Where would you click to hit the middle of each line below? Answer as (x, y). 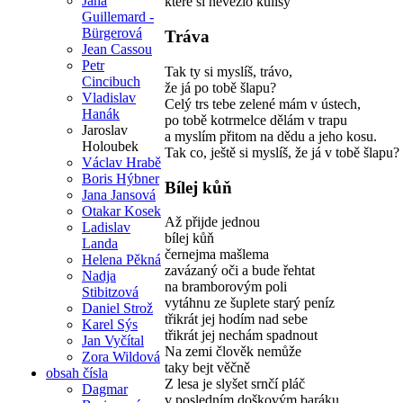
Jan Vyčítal (113, 340)
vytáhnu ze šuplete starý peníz (250, 303)
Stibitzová (110, 291)
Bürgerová (112, 32)
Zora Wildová (121, 356)
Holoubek (110, 146)
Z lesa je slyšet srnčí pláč (235, 384)
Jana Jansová (119, 194)
